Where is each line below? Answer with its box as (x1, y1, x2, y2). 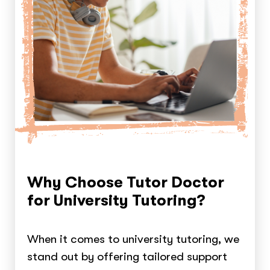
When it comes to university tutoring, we (27, 231, 240, 246)
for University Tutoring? (27, 191, 206, 209)
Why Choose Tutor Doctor (27, 173, 225, 191)
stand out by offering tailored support (27, 249, 228, 263)
